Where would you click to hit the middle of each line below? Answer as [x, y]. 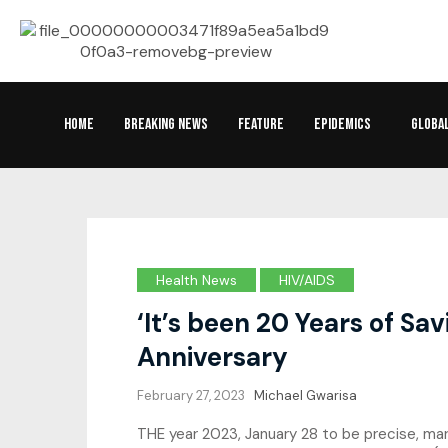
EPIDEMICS [342, 124]
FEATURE [261, 124]
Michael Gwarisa [305, 395]
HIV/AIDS [307, 280]
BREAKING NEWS [166, 124]
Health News [196, 280]
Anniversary [212, 357]
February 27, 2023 [191, 395]
